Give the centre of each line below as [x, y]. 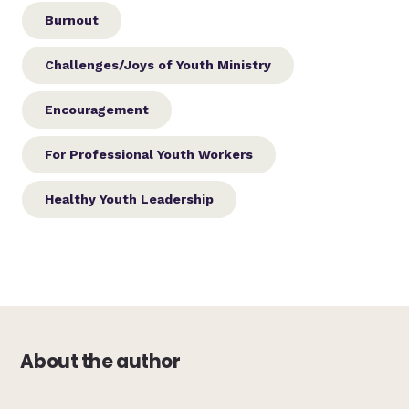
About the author [100, 361]
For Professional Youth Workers [149, 154]
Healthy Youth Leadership [130, 199]
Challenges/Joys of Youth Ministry [158, 64]
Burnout [72, 20]
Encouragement [97, 109]
